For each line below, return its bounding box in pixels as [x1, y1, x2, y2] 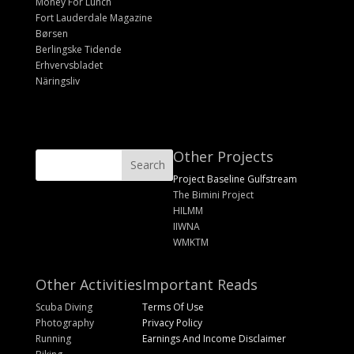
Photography [35, 315, 94, 330]
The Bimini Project [173, 187, 254, 201]
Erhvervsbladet [35, 58, 103, 73]
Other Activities [35, 274, 142, 294]
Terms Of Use [141, 299, 204, 314]
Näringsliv [35, 74, 80, 88]
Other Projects [173, 146, 274, 166]
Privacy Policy [141, 315, 202, 330]
